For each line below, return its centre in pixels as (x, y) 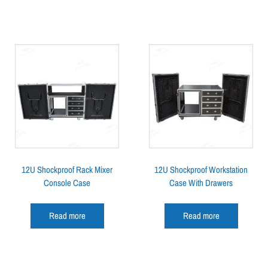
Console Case (67, 182)
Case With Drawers (201, 182)
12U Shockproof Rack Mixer (67, 169)
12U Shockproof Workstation (201, 169)
